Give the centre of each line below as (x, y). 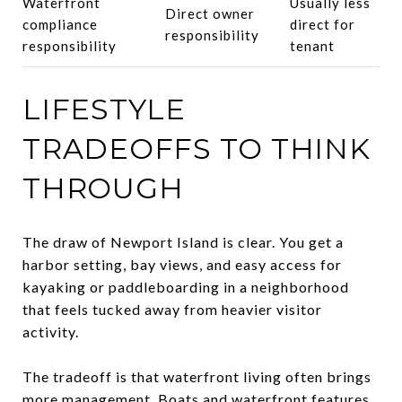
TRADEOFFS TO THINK (197, 148)
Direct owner (210, 13)
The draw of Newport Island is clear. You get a (183, 241)
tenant (312, 45)
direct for (322, 24)
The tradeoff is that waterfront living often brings (197, 376)
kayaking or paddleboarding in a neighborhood (186, 286)
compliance (60, 24)
